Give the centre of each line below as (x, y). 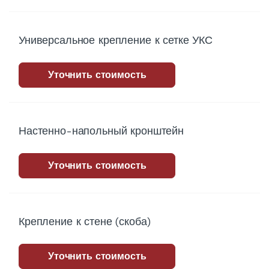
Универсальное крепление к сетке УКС (116, 40)
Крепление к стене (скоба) (85, 222)
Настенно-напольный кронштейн (101, 131)
